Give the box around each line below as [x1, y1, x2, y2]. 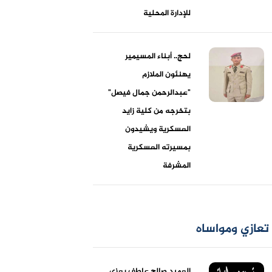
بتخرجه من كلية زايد [122, 104, 191, 118]
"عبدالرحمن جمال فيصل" [108, 86, 191, 100]
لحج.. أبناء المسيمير [125, 49, 191, 63]
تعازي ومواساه [195, 219, 269, 239]
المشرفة [163, 158, 191, 172]
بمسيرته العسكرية [127, 140, 191, 154]
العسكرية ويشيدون [125, 122, 191, 136]
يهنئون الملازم [142, 67, 191, 81]
